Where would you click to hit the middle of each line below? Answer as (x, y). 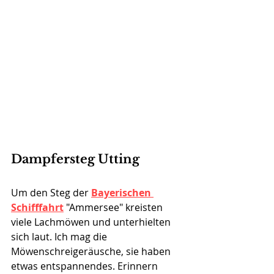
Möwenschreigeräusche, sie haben (92, 252)
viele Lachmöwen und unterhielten (92, 222)
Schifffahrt (37, 208)
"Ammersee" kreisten (114, 208)
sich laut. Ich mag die (60, 237)
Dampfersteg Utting (75, 159)
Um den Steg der (51, 193)
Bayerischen (122, 193)
